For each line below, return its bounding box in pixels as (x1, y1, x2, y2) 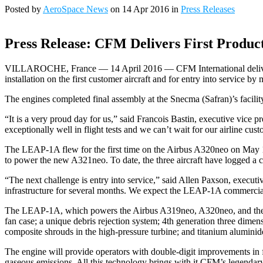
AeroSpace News (43, 4, 108, 14)
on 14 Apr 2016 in (108, 4, 181, 14)
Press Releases (181, 4, 235, 14)
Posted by (5, 4, 43, 14)
